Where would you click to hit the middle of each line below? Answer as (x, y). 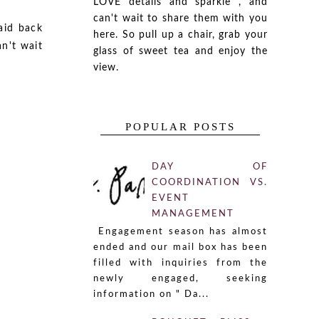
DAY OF (210, 167)
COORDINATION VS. (210, 183)
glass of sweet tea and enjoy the (181, 51)
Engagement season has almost (181, 231)
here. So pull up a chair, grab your (181, 35)
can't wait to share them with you (181, 19)
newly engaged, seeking (181, 278)
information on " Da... (151, 294)
